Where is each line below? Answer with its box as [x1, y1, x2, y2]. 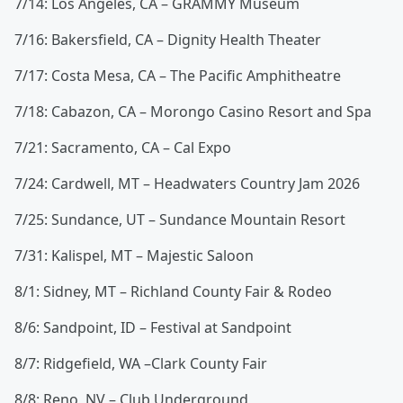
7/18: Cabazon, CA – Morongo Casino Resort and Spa [14, 102, 372, 122]
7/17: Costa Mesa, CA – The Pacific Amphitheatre [14, 66, 341, 86]
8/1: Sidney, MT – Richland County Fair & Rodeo [14, 282, 332, 302]
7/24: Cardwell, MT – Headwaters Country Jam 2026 [14, 174, 360, 194]
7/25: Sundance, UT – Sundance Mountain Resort [14, 210, 345, 230]
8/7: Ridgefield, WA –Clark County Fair [14, 354, 267, 374]
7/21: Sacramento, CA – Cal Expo [14, 138, 231, 158]
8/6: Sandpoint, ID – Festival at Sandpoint [14, 318, 291, 338]
